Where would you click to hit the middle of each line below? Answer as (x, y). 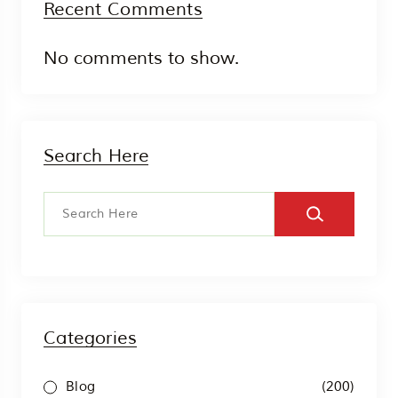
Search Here (96, 155)
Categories (90, 338)
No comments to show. (141, 58)
